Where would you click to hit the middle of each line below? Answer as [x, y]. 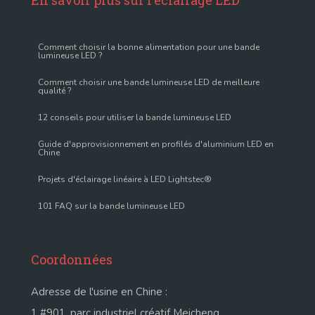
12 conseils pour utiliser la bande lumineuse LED [135, 118]
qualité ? [55, 91]
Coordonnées [72, 260]
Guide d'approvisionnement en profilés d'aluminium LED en [156, 144]
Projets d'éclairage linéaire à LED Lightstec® [125, 180]
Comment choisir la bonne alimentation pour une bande [149, 47]
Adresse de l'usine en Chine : [99, 292]
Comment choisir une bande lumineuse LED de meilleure [149, 83]
